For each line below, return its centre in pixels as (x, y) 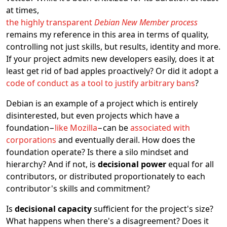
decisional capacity (53, 209)
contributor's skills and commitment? (78, 188)
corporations (31, 140)
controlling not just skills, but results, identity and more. (113, 47)
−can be (114, 128)
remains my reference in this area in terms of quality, (107, 34)
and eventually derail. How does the (126, 140)
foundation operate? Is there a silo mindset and (97, 152)
